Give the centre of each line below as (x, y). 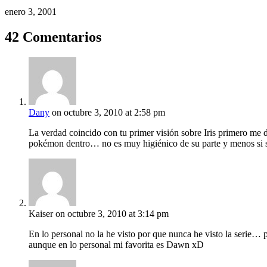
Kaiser (41, 214)
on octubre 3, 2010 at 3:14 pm (112, 214)
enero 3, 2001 (31, 12)
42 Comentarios (53, 37)
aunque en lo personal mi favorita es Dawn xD (116, 245)
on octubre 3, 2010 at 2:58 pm (108, 113)
